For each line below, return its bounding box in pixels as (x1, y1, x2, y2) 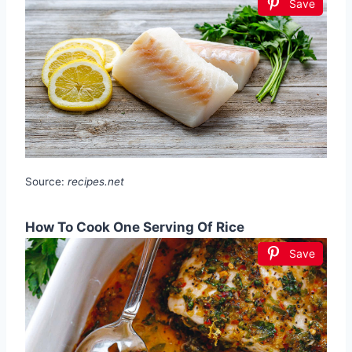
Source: (25, 174, 68, 188)
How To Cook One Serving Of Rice (25, 218, 244, 235)
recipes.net (68, 174, 124, 188)
